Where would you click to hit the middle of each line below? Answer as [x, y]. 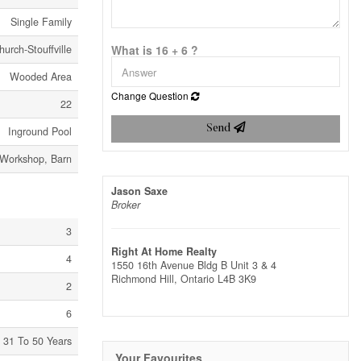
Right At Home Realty [164, 252]
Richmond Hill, [146, 279]
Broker [126, 205]
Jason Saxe [139, 191]
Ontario [197, 279]
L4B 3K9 [237, 279]
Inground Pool [40, 131]
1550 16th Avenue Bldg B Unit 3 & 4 [194, 266]
